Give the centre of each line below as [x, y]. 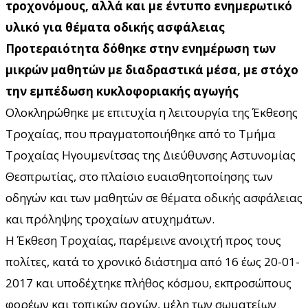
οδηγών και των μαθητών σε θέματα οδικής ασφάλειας [154, 197]
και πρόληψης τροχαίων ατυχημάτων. [110, 219]
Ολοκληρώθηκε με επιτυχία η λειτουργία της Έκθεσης [152, 112]
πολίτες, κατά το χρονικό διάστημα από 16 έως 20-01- [153, 261]
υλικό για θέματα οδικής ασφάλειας [115, 27]
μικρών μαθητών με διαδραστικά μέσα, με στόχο [152, 69]
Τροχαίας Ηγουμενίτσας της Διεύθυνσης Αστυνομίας [151, 155]
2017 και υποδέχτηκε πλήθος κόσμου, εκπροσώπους [148, 283]
